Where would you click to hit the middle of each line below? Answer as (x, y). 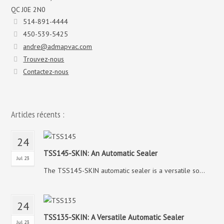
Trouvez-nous (44, 59)
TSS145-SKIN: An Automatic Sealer (101, 153)
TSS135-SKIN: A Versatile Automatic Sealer (114, 217)
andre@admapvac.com (58, 46)
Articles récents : (38, 114)
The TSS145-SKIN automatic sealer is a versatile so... (124, 170)
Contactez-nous (46, 71)
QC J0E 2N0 (28, 9)
